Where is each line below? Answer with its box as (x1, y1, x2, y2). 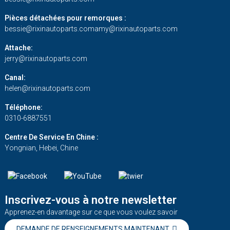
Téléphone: (4, 103, 43, 112)
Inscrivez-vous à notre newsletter (4, 193, 177, 206)
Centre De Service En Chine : (4, 133, 99, 142)
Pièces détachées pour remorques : (4, 14, 126, 23)
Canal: (4, 73, 26, 82)
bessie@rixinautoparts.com (4, 25, 94, 33)
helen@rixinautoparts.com (4, 84, 90, 93)
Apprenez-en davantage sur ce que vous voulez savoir (4, 207, 178, 216)
